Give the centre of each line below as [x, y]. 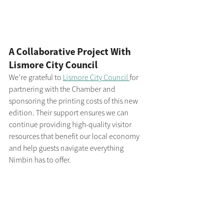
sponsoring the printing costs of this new [74, 100]
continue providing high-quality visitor [71, 124]
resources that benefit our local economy [75, 136]
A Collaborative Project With [71, 51]
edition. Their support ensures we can [69, 112]
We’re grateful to [36, 77]
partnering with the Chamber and [63, 89]
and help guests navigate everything [67, 148]
